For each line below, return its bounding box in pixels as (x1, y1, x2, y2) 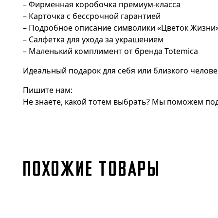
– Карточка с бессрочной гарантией (23, 10, 161, 21)
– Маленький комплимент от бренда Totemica (23, 45, 198, 56)
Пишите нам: (23, 84, 73, 95)
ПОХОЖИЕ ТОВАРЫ (23, 159, 161, 180)
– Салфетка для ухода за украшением (23, 34, 163, 45)
